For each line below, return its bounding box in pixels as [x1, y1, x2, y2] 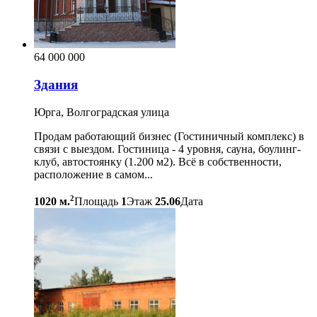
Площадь [74, 195, 118, 208]
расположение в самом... [34, 168, 153, 180]
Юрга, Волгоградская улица [34, 105, 169, 118]
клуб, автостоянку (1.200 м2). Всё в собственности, [34, 155, 282, 168]
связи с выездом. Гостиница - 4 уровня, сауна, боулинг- [34, 142, 301, 155]
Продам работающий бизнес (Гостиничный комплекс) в [34, 129, 304, 142]
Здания [34, 77, 78, 92]
